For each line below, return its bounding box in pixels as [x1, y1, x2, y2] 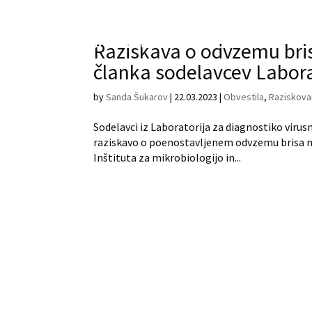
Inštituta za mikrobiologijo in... [93, 150, 242, 164]
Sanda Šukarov [106, 91, 169, 103]
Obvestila [224, 91, 265, 103]
